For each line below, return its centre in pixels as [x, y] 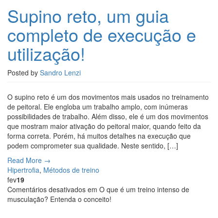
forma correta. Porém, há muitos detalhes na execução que [99, 136]
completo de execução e [102, 35]
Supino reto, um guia [88, 16]
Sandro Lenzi [60, 73]
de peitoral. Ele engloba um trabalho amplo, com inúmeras [98, 107]
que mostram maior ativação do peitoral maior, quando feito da [104, 126]
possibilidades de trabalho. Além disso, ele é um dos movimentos [108, 117]
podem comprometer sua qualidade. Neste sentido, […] [93, 146]
